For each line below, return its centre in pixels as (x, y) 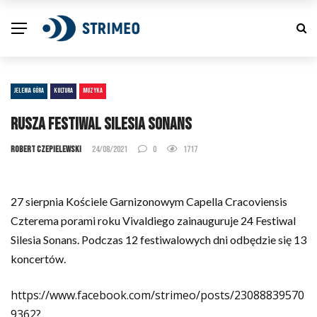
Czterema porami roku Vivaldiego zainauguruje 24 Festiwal (153, 220)
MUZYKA (93, 91)
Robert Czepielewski (46, 149)
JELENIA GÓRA (29, 91)
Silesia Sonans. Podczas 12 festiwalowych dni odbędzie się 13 (158, 240)
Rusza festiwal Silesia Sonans (101, 124)
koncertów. (38, 259)
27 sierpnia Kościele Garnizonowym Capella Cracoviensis (149, 201)
